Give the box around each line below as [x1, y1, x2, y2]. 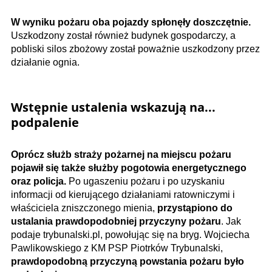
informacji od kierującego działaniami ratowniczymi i [11, 189, 235, 200]
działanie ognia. [11, 57, 80, 68]
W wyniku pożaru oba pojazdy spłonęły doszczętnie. [11, 17, 251, 28]
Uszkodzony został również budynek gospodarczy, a [11, 30, 236, 41]
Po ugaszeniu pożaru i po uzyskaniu [69, 176, 225, 187]
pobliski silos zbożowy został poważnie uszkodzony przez [11, 44, 260, 55]
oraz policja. [11, 176, 69, 187]
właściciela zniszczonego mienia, [11, 203, 157, 214]
